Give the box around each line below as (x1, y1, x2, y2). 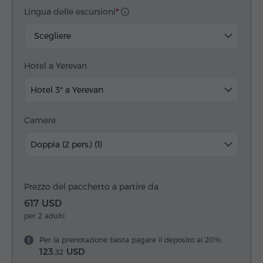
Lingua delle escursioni (24, 6, 116, 18)
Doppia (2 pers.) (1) (31, 139, 102, 150)
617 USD (24, 198, 62, 210)
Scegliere (34, 31, 71, 42)
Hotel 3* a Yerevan (31, 85, 103, 96)
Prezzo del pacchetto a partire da (24, 181, 159, 193)
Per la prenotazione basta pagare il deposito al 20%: (39, 235, 222, 245)
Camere (24, 115, 56, 126)
